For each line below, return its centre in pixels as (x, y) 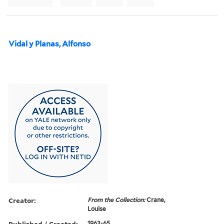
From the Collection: (117, 199)
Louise (97, 208)
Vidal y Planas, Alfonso (49, 44)
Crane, (156, 199)
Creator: (22, 200)
